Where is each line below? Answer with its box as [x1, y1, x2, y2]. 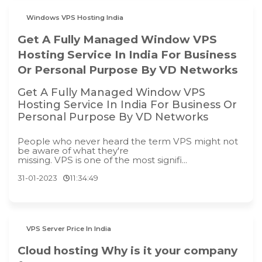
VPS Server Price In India [26, 225, 112, 233]
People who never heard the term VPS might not [18, 136, 238, 147]
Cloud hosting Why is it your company [18, 243, 237, 257]
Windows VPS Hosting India [106, 13, 124, 22]
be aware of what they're [18, 145, 129, 157]
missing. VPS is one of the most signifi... [18, 154, 187, 166]
